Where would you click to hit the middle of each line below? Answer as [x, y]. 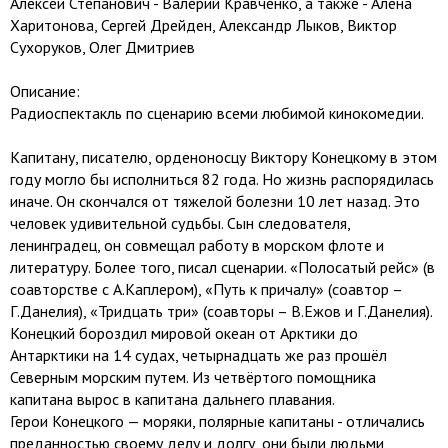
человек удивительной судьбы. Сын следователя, [180, 223]
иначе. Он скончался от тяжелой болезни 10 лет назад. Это [215, 201]
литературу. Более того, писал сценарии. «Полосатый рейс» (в [222, 267]
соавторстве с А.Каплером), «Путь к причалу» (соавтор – [206, 289]
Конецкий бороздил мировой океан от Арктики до [184, 333]
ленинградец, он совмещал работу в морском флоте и [197, 245]
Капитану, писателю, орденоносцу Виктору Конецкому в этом [223, 157]
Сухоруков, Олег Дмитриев [102, 47]
